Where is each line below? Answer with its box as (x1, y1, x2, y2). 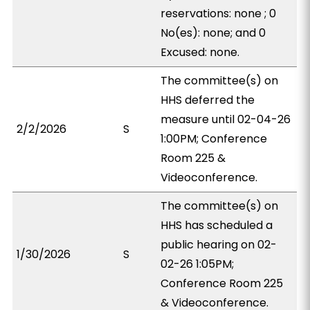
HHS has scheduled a (161, 217, 273, 233)
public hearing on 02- (161, 237, 277, 253)
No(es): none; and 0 (161, 25, 266, 41)
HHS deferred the (161, 92, 255, 108)
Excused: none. (161, 44, 240, 60)
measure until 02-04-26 (161, 111, 291, 127)
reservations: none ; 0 (161, 6, 277, 21)
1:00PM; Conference (161, 131, 268, 147)
